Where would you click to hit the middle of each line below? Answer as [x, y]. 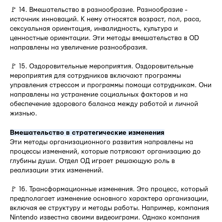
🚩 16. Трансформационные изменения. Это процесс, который [109, 190]
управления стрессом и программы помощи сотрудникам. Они [111, 85]
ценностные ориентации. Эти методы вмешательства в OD [105, 38]
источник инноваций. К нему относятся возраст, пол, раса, [106, 20]
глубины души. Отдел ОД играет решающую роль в [92, 161]
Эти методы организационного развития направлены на [102, 142]
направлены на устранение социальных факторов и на [99, 95]
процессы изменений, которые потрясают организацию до [105, 152]
